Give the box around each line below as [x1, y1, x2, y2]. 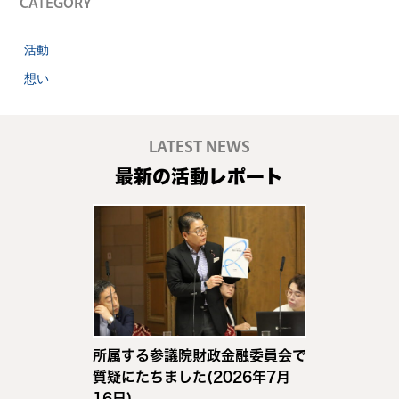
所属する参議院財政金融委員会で [93, 347, 307, 363]
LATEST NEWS [149, 141, 250, 156]
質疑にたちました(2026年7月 [92, 369, 291, 385]
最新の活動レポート [115, 167, 284, 186]
